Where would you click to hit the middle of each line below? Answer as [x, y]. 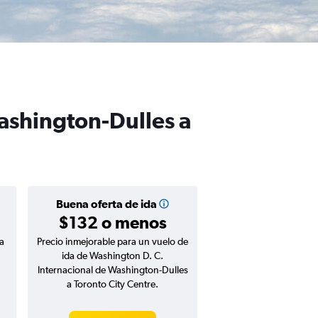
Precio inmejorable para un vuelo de [113, 241]
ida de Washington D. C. [113, 256]
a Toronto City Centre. [113, 284]
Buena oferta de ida [106, 204]
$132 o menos [113, 222]
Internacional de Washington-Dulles [113, 270]
